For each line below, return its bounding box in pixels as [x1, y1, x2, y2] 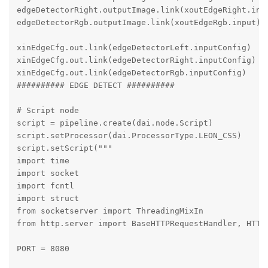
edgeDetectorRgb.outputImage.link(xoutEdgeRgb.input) [16, 18, 261, 28]
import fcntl [16, 181, 74, 191]
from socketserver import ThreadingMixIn [16, 206, 203, 216]
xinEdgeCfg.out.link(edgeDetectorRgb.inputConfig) [16, 68, 246, 78]
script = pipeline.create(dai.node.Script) [16, 118, 213, 128]
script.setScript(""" [16, 144, 112, 153]
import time [16, 156, 69, 166]
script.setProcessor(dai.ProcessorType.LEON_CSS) [16, 131, 242, 141]
